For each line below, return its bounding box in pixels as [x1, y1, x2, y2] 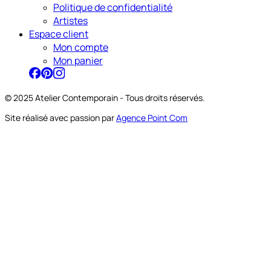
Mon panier [53, 54, 103, 68]
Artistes [53, 14, 88, 28]
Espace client [29, 27, 88, 41]
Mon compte [53, 41, 108, 54]
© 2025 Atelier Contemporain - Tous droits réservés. [5, 92, 205, 104]
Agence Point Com [116, 112, 188, 124]
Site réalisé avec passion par [5, 112, 114, 124]
